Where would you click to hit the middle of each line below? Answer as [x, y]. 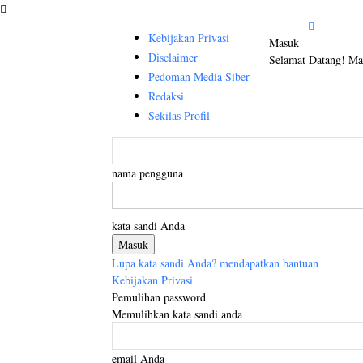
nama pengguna [147, 173]
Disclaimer [173, 57]
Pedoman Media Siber [199, 77]
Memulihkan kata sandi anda [177, 314]
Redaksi [166, 96]
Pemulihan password [159, 297]
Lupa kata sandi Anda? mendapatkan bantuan [215, 263]
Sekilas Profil [179, 115]
